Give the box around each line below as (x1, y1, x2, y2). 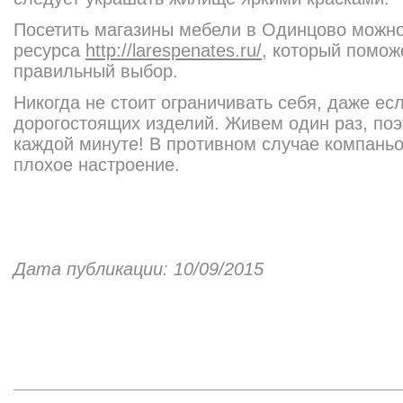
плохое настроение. (13, 155, 185, 175)
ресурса (13, 40, 85, 60)
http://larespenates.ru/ (85, 40, 262, 60)
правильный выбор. (13, 61, 178, 81)
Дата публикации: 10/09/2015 (13, 259, 264, 279)
